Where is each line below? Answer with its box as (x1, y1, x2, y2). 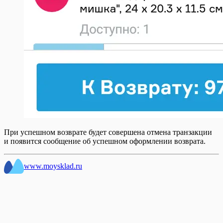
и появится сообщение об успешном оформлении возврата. (4, 136, 206, 145)
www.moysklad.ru (24, 161, 82, 170)
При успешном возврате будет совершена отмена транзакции (4, 127, 212, 136)
